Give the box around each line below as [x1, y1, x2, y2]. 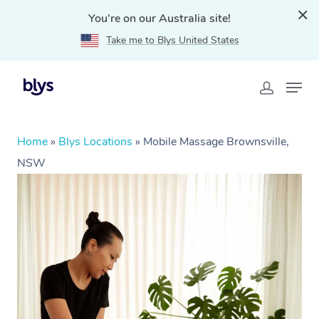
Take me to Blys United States [105, 33, 239, 47]
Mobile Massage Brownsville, [143, 134, 289, 150]
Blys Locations [58, 134, 132, 150]
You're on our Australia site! [88, 11, 231, 26]
